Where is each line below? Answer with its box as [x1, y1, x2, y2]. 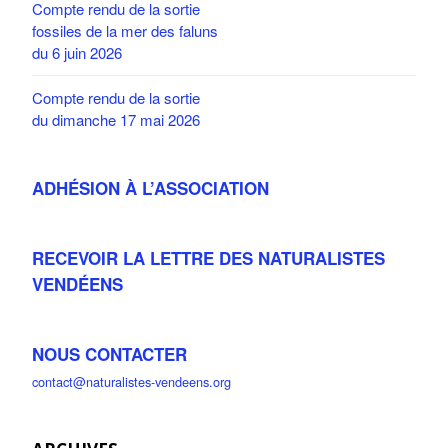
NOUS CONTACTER [32, 341, 187, 366]
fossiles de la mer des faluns [32, 19, 218, 41]
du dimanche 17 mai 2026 [32, 108, 200, 130]
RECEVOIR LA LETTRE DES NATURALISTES [32, 245, 385, 270]
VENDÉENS [32, 271, 123, 296]
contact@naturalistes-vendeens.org [32, 371, 231, 391]
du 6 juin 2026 [32, 41, 122, 63]
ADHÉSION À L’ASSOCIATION [32, 175, 269, 200]
